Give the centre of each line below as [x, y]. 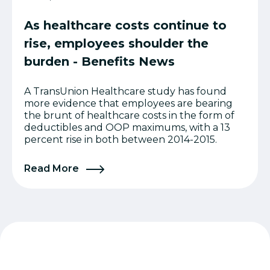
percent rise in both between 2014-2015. [122, 139]
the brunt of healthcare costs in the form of [129, 115]
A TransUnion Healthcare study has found [125, 91]
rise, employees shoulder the [116, 43]
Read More [53, 168]
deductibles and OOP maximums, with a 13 [127, 127]
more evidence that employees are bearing [128, 103]
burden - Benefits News [99, 61]
